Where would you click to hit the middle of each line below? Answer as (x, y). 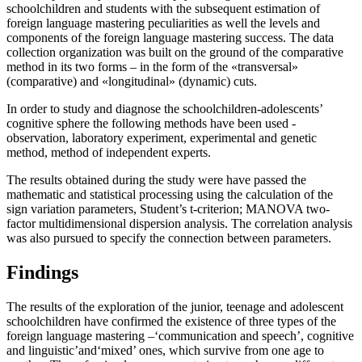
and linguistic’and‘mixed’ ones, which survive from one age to (165, 351)
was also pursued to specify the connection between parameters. (169, 238)
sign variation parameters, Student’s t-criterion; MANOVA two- (168, 209)
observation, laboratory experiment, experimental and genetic (162, 138)
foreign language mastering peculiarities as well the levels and (163, 23)
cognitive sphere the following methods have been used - (151, 124)
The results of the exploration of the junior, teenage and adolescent (175, 307)
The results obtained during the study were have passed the (156, 180)
